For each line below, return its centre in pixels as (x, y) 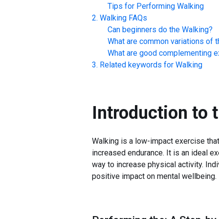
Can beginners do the (144, 30)
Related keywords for (137, 65)
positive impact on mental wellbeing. (154, 176)
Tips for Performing (141, 6)
